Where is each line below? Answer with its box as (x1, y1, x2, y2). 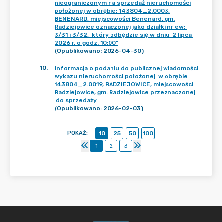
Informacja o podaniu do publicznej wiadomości (55, 65, 198, 72)
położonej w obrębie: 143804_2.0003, (55, 7, 170, 14)
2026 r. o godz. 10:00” (55, 39, 118, 46)
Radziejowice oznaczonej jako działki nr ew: (55, 23, 187, 30)
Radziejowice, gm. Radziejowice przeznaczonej (55, 89, 195, 96)
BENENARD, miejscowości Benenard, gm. (55, 15, 175, 22)
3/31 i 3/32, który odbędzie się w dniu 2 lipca (55, 31, 193, 38)
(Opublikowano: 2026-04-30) (55, 47, 144, 54)
